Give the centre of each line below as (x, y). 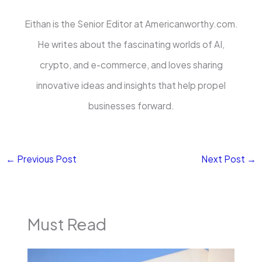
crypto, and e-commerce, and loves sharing (131, 65)
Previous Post (46, 158)
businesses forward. (131, 106)
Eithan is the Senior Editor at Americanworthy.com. (131, 24)
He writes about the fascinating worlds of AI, (131, 44)
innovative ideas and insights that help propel (131, 85)
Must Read (67, 224)
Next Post (224, 158)
